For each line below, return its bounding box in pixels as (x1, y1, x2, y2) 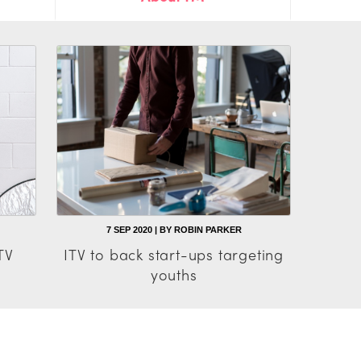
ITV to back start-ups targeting (64, 244, 284, 265)
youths (150, 264, 197, 285)
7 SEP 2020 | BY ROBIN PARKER (106, 225, 242, 235)
